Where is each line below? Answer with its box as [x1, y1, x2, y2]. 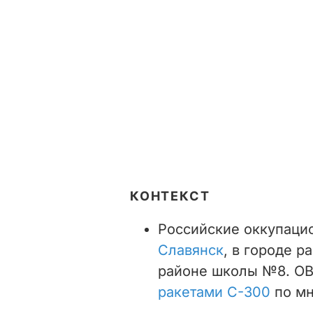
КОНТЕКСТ [130, 188, 210, 203]
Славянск [158, 241, 224, 259]
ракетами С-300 [158, 283, 275, 300]
